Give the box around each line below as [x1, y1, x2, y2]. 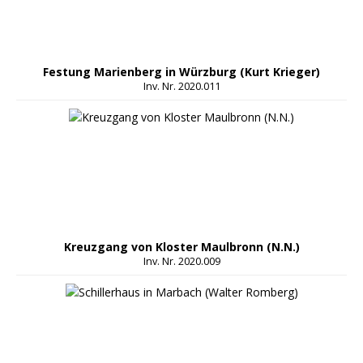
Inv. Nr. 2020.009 [143, 254, 220, 269]
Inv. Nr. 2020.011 [143, 79, 220, 94]
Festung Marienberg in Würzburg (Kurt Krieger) [43, 64, 320, 80]
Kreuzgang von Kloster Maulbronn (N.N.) [63, 239, 300, 255]
